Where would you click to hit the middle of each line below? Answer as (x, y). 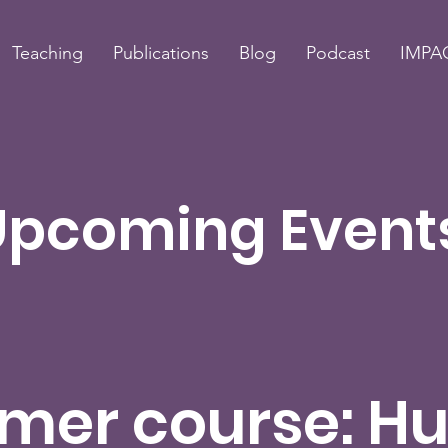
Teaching (47, 53)
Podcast (337, 53)
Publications (160, 53)
